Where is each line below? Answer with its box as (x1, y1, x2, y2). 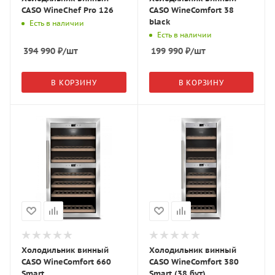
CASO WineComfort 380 (149, 256, 239, 267)
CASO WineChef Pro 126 (21, 5, 114, 15)
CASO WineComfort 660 (21, 256, 111, 267)
